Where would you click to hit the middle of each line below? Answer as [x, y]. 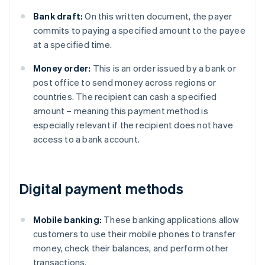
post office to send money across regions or [125, 83]
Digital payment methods [101, 189]
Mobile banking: [67, 220]
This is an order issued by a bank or [163, 68]
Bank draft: [58, 16]
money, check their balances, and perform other [131, 248]
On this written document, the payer [158, 16]
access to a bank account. [86, 139]
